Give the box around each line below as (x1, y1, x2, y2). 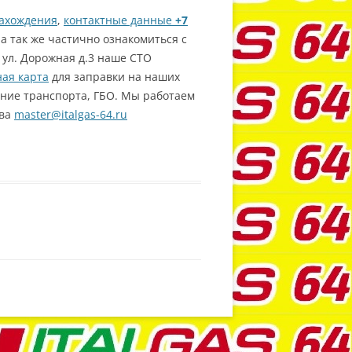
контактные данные (64, 13, 175, 27)
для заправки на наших (49, 69, 180, 84)
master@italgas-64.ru (14, 107, 127, 122)
